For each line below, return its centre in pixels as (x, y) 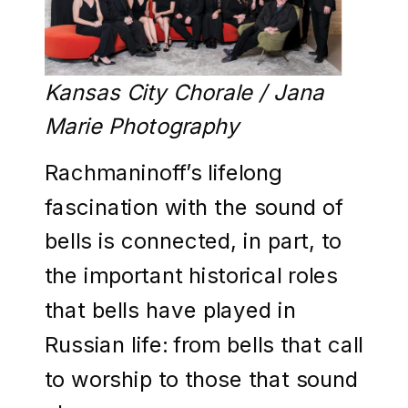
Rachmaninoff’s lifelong (164, 172)
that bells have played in (170, 309)
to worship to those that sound (202, 378)
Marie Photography (143, 126)
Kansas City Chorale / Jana (184, 92)
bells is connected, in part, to (194, 241)
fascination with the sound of (194, 206)
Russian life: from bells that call (204, 344)
